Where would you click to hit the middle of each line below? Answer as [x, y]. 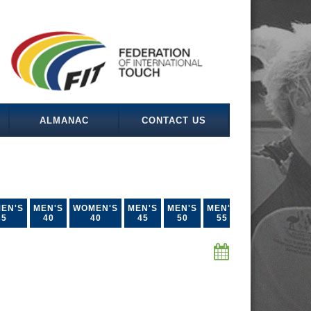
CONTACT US [174, 120]
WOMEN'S [95, 208]
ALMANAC [64, 120]
